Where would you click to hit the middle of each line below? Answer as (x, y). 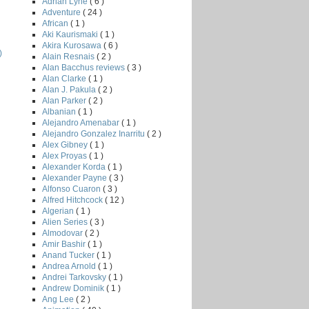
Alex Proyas (66, 156)
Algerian (59, 211)
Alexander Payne (76, 178)
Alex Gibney (66, 144)
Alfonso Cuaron (72, 189)
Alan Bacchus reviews (84, 67)
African (56, 23)
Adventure (62, 12)
